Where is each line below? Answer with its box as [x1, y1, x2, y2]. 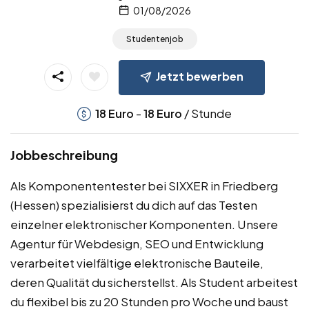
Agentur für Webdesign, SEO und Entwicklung [10, 236, 263, 252]
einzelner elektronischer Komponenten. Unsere [10, 217, 278, 232]
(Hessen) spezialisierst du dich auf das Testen [10, 197, 257, 213]
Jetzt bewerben [156, 69, 243, 84]
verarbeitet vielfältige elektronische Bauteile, [10, 255, 263, 271]
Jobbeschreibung [10, 147, 118, 163]
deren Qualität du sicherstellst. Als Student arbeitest [10, 275, 298, 290]
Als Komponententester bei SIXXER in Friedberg [10, 178, 278, 194]
